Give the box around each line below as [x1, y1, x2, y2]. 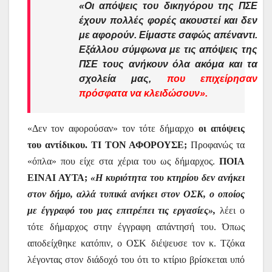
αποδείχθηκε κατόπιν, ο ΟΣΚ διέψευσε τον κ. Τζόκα [27, 238, 245, 249]
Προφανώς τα [191, 140, 245, 151]
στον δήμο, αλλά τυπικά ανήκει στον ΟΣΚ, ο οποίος [27, 189, 245, 200]
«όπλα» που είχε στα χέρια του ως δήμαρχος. [27, 156, 219, 167]
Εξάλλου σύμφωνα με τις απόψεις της [79, 44, 257, 55]
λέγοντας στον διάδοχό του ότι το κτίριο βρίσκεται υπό [27, 254, 245, 265]
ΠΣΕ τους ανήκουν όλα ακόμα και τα [79, 58, 257, 69]
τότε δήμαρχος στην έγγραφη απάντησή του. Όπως [27, 222, 245, 233]
